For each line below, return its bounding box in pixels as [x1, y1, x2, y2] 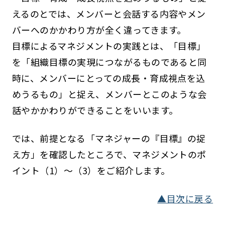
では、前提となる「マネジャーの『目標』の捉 [12, 132, 206, 145]
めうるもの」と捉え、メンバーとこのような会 [12, 87, 207, 101]
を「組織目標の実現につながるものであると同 [12, 55, 207, 69]
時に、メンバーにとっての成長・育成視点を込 [12, 71, 205, 85]
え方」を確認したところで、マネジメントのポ [12, 148, 206, 161]
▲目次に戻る [157, 192, 213, 205]
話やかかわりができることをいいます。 [12, 103, 178, 117]
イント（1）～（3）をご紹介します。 [12, 164, 170, 177]
